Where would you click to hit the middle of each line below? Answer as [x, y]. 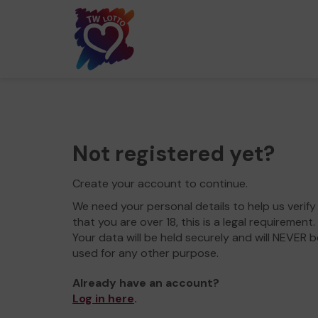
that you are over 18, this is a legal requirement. [194, 222]
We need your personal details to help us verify [194, 206]
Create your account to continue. [160, 183]
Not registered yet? [174, 154]
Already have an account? [146, 283]
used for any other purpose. [146, 253]
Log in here [103, 298]
